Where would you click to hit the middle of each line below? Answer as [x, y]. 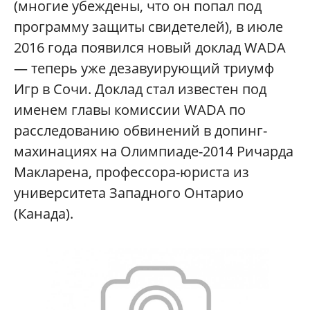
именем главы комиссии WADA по [130, 110]
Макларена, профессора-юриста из [131, 172]
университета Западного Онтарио [129, 193]
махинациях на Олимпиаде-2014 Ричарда [154, 152]
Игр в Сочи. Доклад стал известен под [140, 89]
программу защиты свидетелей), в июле [148, 27]
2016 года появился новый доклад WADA [150, 48]
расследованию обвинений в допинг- [140, 131]
